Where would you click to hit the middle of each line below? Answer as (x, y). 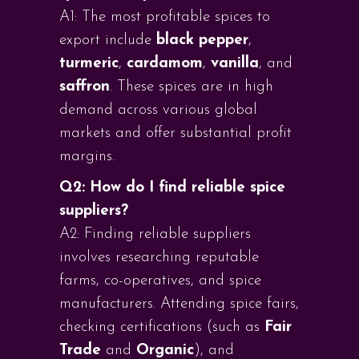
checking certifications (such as (162, 327)
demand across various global (158, 110)
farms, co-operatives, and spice (160, 281)
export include (108, 40)
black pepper (202, 40)
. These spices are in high (192, 87)
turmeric (89, 64)
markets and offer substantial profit (175, 133)
